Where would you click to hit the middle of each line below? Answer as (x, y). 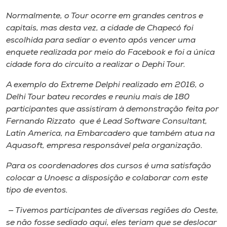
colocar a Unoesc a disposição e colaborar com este (107, 178)
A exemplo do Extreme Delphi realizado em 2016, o (105, 85)
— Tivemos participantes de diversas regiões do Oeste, (112, 211)
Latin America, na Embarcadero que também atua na (110, 134)
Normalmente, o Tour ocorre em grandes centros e (105, 16)
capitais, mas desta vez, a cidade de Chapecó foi (100, 28)
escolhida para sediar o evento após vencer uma (101, 40)
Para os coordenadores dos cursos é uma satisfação (109, 166)
